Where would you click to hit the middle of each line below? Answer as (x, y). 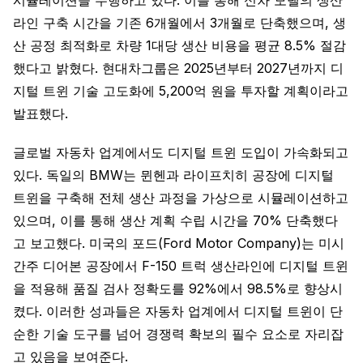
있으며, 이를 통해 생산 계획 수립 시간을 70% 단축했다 (175, 220)
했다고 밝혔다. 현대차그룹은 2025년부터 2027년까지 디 (178, 68)
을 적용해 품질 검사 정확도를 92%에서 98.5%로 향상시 (178, 288)
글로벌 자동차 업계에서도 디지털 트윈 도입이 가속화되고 (181, 152)
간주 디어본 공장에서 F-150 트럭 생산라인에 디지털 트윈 (181, 266)
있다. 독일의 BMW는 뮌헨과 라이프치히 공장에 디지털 (173, 175)
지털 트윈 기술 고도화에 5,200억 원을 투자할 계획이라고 (181, 91)
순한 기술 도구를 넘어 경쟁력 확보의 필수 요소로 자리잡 (178, 334)
